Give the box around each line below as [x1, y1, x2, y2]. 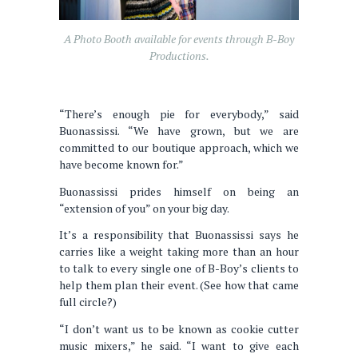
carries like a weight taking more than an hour [59, 244, 299, 260]
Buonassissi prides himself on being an [59, 183, 299, 199]
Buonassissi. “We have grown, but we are [59, 123, 299, 139]
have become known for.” [59, 157, 184, 173]
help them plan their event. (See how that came [59, 277, 299, 293]
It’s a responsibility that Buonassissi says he [59, 227, 299, 243]
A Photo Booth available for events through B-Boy [64, 30, 294, 46]
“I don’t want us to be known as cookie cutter [59, 320, 299, 336]
